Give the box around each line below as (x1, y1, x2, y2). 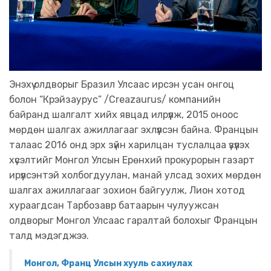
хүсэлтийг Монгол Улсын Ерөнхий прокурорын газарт (9, 154, 255, 166)
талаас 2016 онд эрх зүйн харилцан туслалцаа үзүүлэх (9, 139, 250, 151)
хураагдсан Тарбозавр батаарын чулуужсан (9, 200, 219, 212)
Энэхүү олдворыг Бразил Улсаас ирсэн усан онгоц (9, 79, 234, 91)
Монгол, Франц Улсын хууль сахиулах (24, 258, 192, 269)
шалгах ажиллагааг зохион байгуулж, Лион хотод (9, 184, 245, 197)
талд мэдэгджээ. (9, 230, 89, 242)
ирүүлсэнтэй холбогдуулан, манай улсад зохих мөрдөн (9, 169, 261, 181)
